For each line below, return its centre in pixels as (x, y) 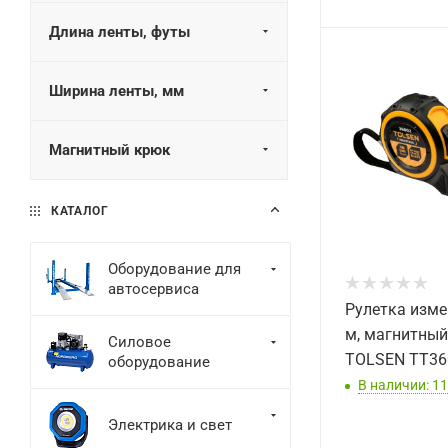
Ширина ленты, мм (116, 91)
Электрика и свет (170, 424)
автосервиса (153, 288)
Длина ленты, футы (119, 32)
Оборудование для (174, 268)
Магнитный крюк (109, 150)
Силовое (139, 341)
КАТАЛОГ (78, 210)
